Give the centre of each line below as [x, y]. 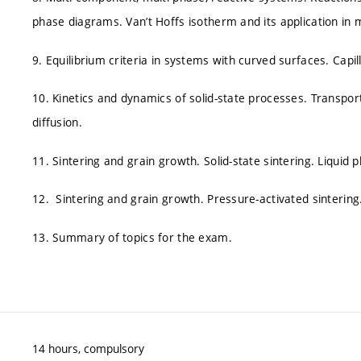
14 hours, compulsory [88, 349]
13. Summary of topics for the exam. [132, 237]
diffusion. [57, 122]
